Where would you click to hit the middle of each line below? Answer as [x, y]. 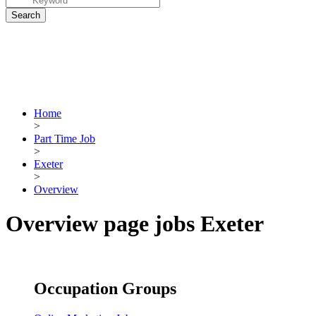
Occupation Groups [105, 288]
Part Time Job [65, 139]
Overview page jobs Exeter [135, 224]
